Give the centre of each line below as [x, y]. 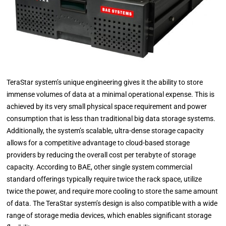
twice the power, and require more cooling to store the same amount [112, 191]
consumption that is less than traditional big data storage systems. [111, 119]
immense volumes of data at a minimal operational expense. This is [111, 94]
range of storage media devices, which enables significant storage [109, 215]
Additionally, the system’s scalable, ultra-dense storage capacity [105, 131]
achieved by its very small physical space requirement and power [107, 106]
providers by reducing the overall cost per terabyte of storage [101, 155]
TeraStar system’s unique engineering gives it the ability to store [105, 82]
